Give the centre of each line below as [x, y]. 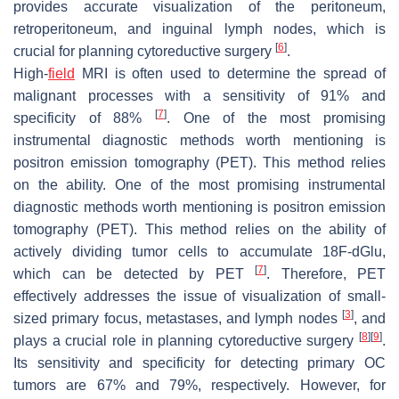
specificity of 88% [84, 118]
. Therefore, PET [326, 273]
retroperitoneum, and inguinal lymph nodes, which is [199, 28]
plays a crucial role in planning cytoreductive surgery [186, 340]
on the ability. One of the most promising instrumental [199, 184]
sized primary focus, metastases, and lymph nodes [178, 318]
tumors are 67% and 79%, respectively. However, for [199, 385]
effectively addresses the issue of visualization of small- [199, 296]
